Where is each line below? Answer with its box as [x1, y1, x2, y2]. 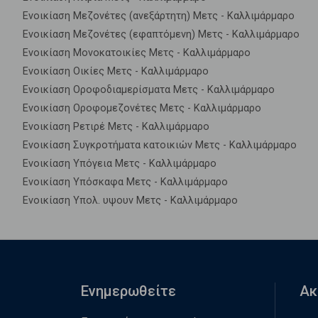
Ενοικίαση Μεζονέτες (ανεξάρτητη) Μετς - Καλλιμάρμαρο [23, 9, 295, 22]
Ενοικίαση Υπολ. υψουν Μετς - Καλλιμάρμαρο [23, 194, 238, 207]
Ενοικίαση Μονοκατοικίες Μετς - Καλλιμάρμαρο [23, 46, 251, 59]
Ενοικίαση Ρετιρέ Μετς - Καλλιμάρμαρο [23, 120, 209, 133]
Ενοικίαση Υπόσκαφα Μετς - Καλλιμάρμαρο [23, 175, 228, 188]
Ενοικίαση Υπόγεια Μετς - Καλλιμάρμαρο [23, 157, 216, 170]
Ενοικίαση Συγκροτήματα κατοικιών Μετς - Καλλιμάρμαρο [23, 138, 297, 151]
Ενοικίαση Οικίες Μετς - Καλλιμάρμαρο [23, 65, 209, 77]
